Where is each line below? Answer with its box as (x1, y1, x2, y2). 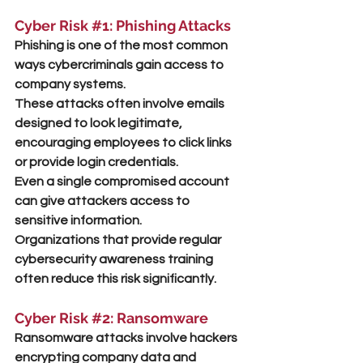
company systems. (15, 78, 126, 91)
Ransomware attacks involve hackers (15, 331, 240, 344)
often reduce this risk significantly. (15, 272, 216, 285)
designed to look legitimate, (15, 117, 185, 130)
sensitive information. (15, 214, 142, 227)
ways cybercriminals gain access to (15, 58, 226, 71)
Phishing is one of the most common (15, 39, 230, 52)
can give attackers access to (15, 194, 192, 207)
